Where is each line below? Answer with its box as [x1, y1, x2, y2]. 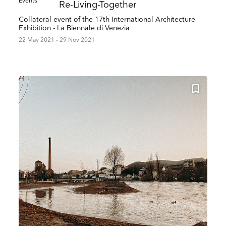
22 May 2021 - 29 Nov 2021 [19, 36, 95, 44]
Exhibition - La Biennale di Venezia [19, 24, 130, 33]
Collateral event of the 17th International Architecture [19, 15, 196, 24]
